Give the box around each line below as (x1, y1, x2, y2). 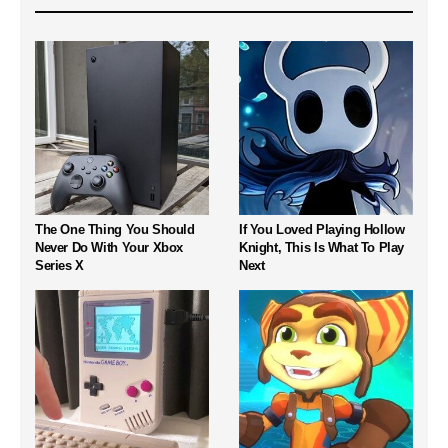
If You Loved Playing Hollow (239, 221, 405, 237)
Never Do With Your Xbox (35, 239, 184, 255)
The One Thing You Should (35, 221, 195, 237)
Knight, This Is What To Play (239, 239, 405, 255)
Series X (35, 257, 84, 273)
